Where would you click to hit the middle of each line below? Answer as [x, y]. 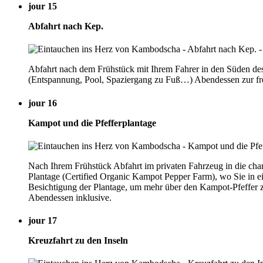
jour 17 [43, 221]
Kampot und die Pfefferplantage [92, 123]
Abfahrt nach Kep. [66, 26]
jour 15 [43, 6]
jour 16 [43, 103]
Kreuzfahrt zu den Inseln [78, 241]
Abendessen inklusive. [70, 197]
